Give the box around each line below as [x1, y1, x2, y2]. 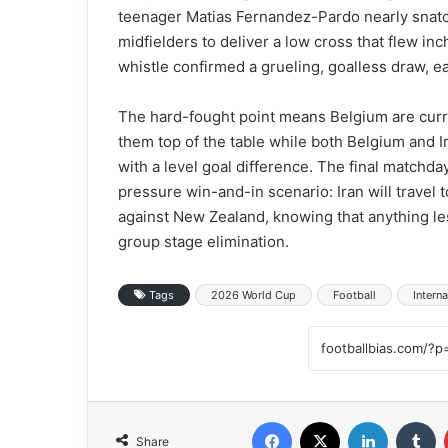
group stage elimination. [118, 231, 289, 251]
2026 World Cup [211, 287, 296, 302]
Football [333, 287, 376, 302]
